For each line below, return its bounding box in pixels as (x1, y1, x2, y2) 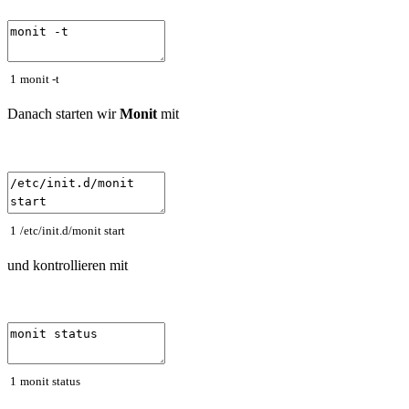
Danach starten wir (7, 105, 120, 121)
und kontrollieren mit (7, 257, 128, 273)
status (52, 374, 80, 389)
